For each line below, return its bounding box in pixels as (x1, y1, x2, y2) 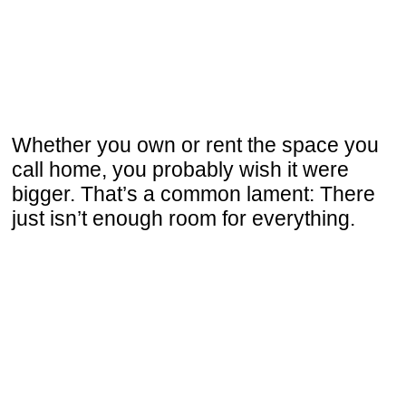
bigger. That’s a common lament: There (12, 181, 375, 206)
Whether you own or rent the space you (12, 132, 379, 157)
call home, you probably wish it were (12, 157, 349, 181)
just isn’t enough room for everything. (12, 206, 355, 230)
